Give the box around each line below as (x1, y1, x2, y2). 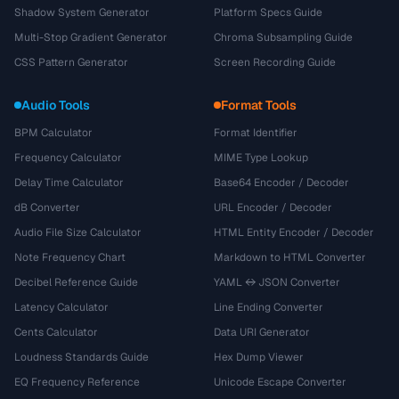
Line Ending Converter (214, 300, 323, 314)
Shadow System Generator (14, 5, 150, 20)
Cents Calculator (14, 325, 98, 339)
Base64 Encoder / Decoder (214, 175, 349, 190)
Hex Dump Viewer (214, 350, 304, 364)
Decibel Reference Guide (14, 275, 138, 289)
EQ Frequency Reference (14, 375, 140, 389)
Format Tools (221, 97, 297, 113)
